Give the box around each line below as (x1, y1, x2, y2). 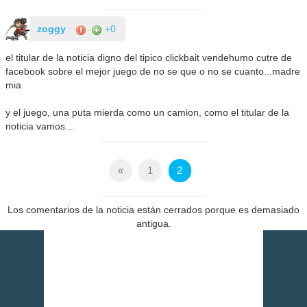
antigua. (136, 217, 171, 229)
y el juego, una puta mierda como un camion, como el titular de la (5, 107, 290, 119)
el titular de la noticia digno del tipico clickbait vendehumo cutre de (5, 52, 293, 64)
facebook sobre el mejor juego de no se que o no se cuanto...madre (5, 66, 301, 77)
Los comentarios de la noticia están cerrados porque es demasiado (8, 204, 299, 215)
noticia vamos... (5, 121, 74, 132)
